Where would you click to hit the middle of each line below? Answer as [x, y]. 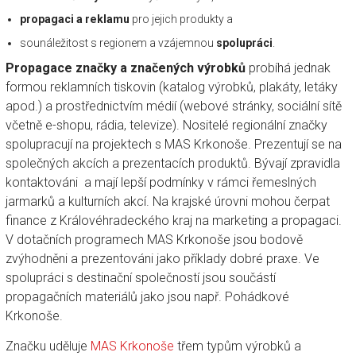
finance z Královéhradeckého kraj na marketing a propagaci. [173, 220]
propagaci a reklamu [74, 19]
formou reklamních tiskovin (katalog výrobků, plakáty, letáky [171, 87]
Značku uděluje [48, 346]
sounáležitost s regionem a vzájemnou [118, 43]
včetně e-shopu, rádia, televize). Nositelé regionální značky [166, 125]
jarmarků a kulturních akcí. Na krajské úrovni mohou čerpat [167, 201]
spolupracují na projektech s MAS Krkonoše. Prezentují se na [173, 144]
